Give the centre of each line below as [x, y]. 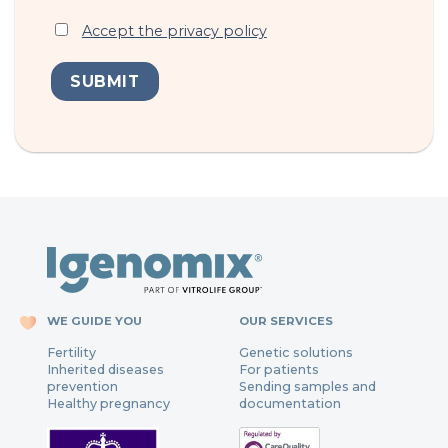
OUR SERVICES [285, 320]
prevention [83, 386]
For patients [278, 369]
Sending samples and [307, 386]
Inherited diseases [106, 369]
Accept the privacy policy [174, 30]
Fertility [72, 352]
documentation [289, 403]
